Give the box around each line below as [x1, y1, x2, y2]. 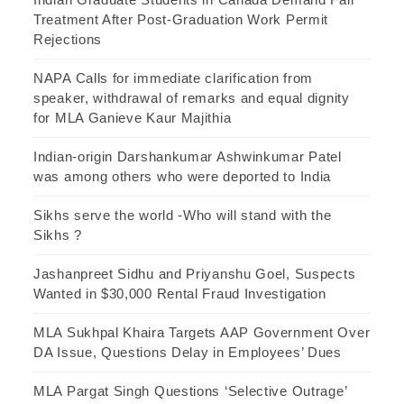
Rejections [33, 31, 102, 47]
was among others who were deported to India [33, 168, 332, 184]
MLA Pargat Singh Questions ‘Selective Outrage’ [33, 382, 347, 399]
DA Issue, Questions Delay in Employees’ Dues [33, 344, 342, 360]
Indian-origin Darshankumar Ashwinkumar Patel [33, 148, 342, 164]
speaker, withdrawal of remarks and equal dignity [33, 89, 350, 106]
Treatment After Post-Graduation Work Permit [33, 11, 329, 27]
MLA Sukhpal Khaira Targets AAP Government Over [33, 324, 371, 340]
